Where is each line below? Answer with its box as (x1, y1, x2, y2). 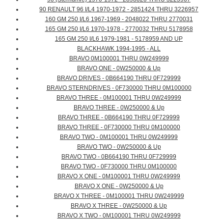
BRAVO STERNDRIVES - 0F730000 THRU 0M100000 (46, 84, 192, 92)
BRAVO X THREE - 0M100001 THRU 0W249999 (54, 192, 184, 200)
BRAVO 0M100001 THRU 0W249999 (69, 55, 169, 62)
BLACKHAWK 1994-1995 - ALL (77, 45, 161, 53)
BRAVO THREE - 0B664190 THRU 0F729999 (58, 114, 180, 121)
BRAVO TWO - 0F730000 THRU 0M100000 (61, 163, 177, 170)
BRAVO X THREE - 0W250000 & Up (71, 202, 167, 210)
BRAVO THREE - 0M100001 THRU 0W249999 (56, 94, 181, 102)
